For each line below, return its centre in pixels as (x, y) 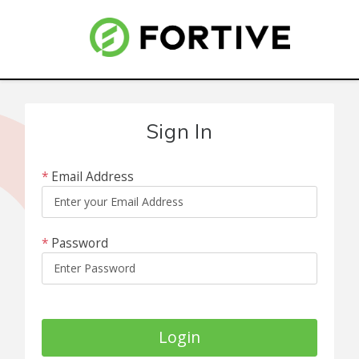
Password (79, 243)
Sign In (179, 131)
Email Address (92, 176)
